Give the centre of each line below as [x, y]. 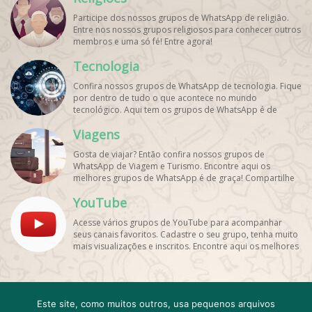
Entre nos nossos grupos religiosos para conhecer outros [187, 30]
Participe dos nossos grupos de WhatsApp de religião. [181, 18]
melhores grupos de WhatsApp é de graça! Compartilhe [184, 178]
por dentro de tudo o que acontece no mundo [165, 98]
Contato [186, 296]
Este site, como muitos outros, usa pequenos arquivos [156, 304]
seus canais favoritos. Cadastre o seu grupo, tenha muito [186, 234]
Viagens [96, 134]
